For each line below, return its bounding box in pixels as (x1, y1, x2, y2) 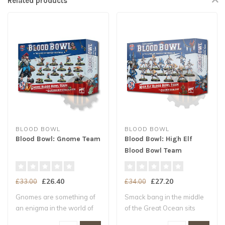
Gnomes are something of (16, 193, 95, 201)
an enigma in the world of (16, 204, 93, 212)
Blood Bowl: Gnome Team (16, 135, 100, 144)
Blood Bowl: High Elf (124, 135, 192, 144)
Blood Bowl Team (124, 146, 182, 155)
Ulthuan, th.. (124, 215, 160, 223)
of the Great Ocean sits (124, 204, 195, 212)
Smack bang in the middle (124, 193, 204, 201)
